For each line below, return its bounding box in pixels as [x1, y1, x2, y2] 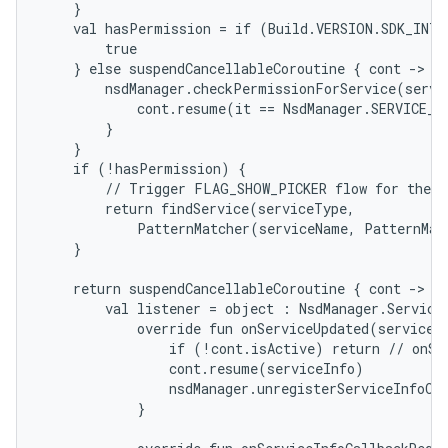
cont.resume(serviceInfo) [41, 359, 364, 378]
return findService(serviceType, [41, 199, 355, 218]
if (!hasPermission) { [41, 159, 246, 178]
